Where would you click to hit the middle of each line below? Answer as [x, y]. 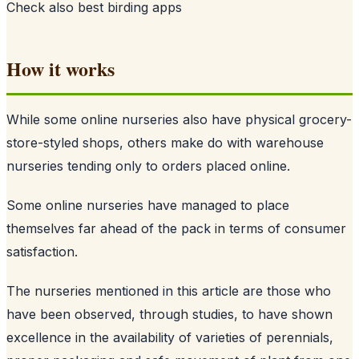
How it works [61, 68]
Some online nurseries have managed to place [148, 205]
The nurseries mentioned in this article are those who [169, 290]
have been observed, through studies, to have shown [169, 314]
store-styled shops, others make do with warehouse [165, 142]
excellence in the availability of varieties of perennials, [170, 337]
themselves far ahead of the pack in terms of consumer [176, 228]
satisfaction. [42, 251]
